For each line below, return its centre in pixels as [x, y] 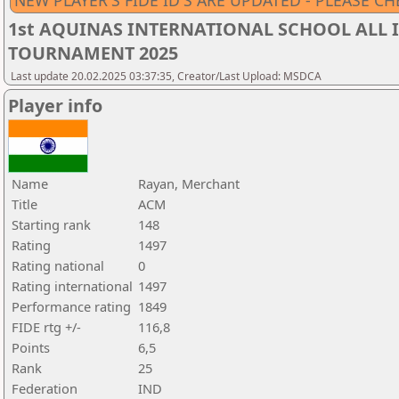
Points [31, 347]
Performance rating [71, 306]
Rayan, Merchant [189, 183]
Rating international [72, 286]
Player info [55, 106]
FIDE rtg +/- [46, 327]
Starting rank [51, 224]
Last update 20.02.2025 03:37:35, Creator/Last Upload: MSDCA [166, 76]
